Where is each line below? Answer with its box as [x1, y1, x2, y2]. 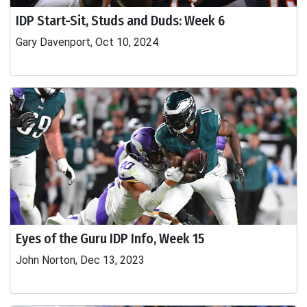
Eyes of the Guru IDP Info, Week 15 [16, 230, 204, 247]
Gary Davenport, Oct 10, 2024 [16, 36, 158, 49]
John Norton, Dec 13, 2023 [16, 254, 145, 267]
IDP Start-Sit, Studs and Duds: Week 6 [16, 12, 225, 29]
